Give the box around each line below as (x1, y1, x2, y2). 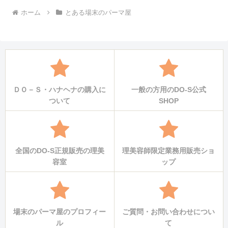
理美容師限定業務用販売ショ (122, 146, 215, 155)
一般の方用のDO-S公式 (131, 85, 206, 94)
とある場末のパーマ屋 (65, 8, 131, 16)
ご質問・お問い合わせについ (122, 207, 215, 216)
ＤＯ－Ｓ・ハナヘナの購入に (13, 85, 106, 94)
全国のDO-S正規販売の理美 (15, 146, 104, 155)
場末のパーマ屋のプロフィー (13, 207, 106, 216)
